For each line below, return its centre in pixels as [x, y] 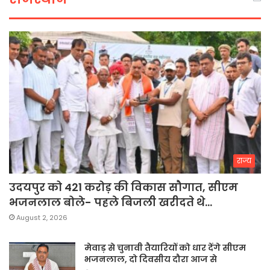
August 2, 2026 [42, 218]
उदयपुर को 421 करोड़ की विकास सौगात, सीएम [124, 187]
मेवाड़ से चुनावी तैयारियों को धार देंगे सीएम [165, 248]
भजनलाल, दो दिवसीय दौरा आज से [151, 259]
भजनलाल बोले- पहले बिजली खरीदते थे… [111, 202]
